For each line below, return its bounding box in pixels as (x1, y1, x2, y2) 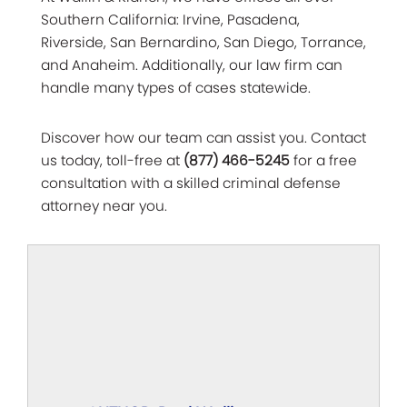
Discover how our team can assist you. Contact (41, 127, 366, 147)
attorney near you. (41, 195, 167, 215)
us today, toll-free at (41, 150, 184, 170)
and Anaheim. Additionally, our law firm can (41, 55, 342, 74)
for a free (290, 150, 357, 170)
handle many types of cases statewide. (41, 77, 314, 97)
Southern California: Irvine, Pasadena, (41, 9, 300, 29)
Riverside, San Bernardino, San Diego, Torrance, (41, 32, 366, 52)
